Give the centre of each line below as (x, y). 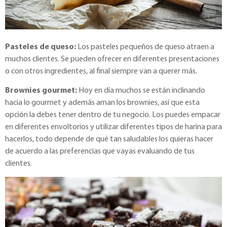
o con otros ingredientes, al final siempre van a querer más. (101, 71)
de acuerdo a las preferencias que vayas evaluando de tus (100, 151)
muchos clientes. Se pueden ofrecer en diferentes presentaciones (112, 59)
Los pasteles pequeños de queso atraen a (145, 47)
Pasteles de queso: (41, 47)
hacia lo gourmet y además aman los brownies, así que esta (102, 103)
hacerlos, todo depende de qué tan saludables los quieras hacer (109, 139)
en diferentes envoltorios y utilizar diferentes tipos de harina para (113, 127)
